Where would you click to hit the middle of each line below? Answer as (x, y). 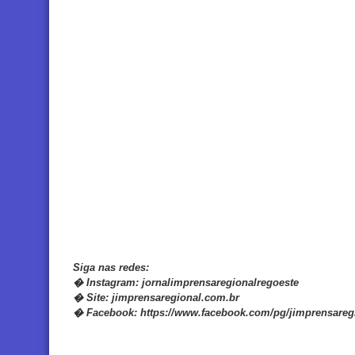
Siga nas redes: (111, 267)
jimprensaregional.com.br (176, 298)
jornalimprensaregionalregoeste (220, 282)
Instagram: (113, 282)
